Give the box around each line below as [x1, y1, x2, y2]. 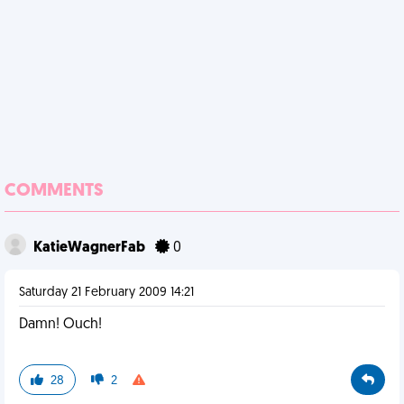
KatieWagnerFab [33, 241, 148, 255]
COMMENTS [5, 182, 104, 200]
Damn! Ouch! [19, 317, 102, 332]
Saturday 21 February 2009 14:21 [19, 286, 194, 299]
